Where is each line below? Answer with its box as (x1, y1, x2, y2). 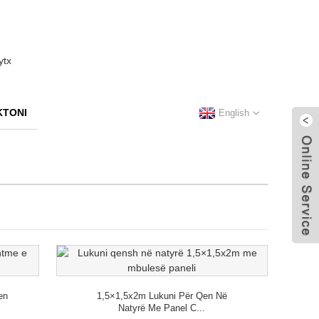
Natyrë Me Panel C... (118, 303, 206, 314)
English (219, 108, 249, 118)
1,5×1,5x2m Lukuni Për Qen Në (96, 291, 227, 302)
